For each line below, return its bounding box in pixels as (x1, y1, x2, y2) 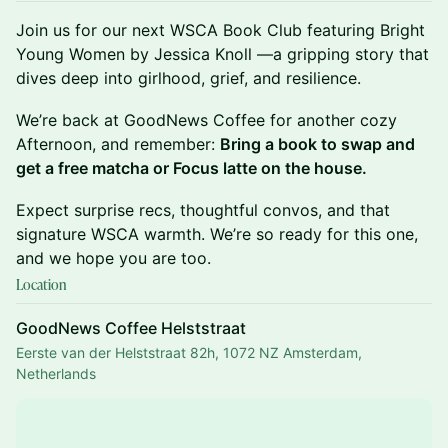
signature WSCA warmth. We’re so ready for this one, (16, 224, 418, 244)
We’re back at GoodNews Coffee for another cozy (16, 110, 397, 130)
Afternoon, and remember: (16, 134, 220, 154)
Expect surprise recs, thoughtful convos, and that (16, 200, 390, 220)
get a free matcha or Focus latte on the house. (16, 158, 367, 178)
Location (16, 275, 66, 294)
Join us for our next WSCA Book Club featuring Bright (16, 20, 425, 40)
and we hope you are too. (16, 248, 211, 268)
